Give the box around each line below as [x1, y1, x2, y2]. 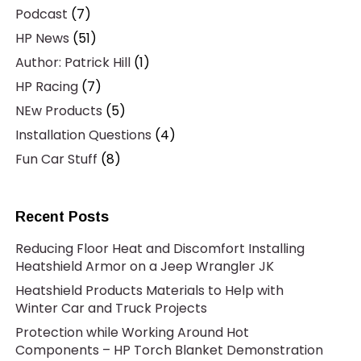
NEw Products [15, 102, 102, 120]
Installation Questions [15, 126, 151, 144]
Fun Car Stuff [15, 150, 98, 168]
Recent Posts [15, 209, 109, 225]
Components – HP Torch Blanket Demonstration [15, 341, 323, 359]
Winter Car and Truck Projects [15, 299, 207, 317]
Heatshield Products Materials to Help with [15, 281, 284, 300]
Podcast [15, 5, 68, 23]
